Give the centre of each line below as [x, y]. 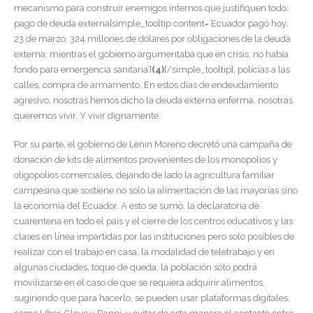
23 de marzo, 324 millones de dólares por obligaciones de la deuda [152, 39]
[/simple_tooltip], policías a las [227, 70]
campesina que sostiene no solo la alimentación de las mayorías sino [156, 190]
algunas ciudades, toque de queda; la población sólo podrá [136, 267]
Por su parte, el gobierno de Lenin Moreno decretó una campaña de [153, 144]
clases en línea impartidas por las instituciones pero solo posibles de [154, 236]
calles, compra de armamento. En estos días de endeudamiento [146, 85]
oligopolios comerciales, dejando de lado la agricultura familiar [144, 175]
